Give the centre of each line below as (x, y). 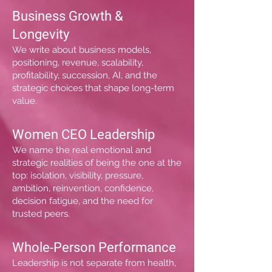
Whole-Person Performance (94, 247)
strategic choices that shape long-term (93, 88)
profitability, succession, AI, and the (85, 75)
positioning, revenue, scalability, (78, 63)
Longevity (41, 34)
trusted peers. (41, 214)
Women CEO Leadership (83, 134)
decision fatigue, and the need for (83, 201)
